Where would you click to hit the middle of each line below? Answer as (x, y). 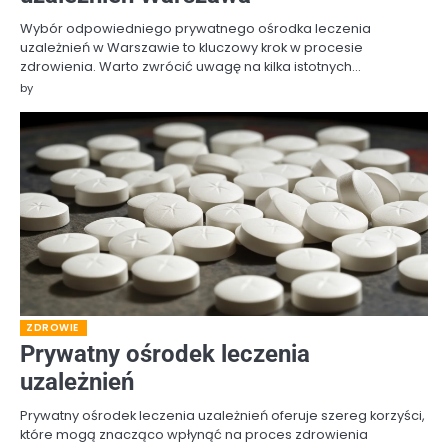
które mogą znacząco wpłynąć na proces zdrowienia (194, 435)
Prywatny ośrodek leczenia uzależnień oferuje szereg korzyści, (222, 416)
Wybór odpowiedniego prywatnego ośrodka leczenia (195, 29)
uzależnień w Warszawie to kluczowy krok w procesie (191, 48)
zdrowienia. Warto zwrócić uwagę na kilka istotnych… (190, 67)
